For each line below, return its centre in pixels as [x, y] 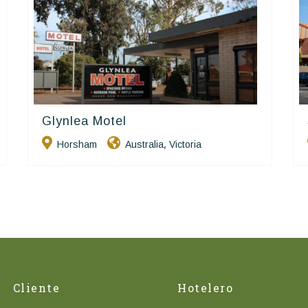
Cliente [36, 287]
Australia [145, 144]
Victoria [186, 144]
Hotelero [206, 287]
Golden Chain [221, 120]
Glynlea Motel [85, 121]
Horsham [77, 144]
